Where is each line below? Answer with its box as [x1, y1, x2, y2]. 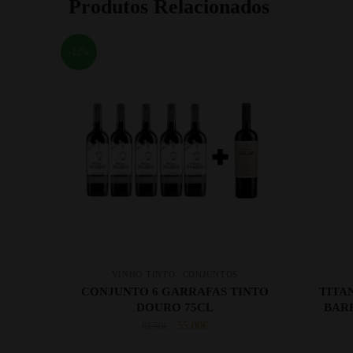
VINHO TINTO [111, 269, 176, 279]
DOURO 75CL [136, 300, 214, 314]
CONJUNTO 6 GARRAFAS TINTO [80, 284, 269, 298]
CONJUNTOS [182, 269, 239, 279]
